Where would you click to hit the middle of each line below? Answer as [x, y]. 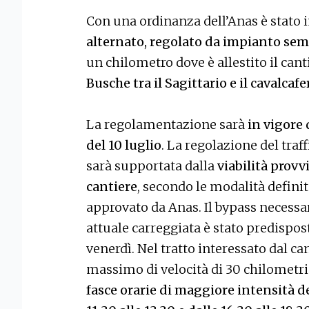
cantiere [112, 187]
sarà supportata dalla [152, 166]
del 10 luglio [124, 146]
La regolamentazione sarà [167, 125]
